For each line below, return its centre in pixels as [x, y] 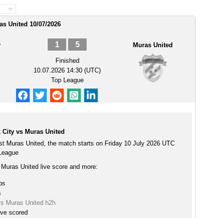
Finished [67, 61]
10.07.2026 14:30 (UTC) [67, 70]
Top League [67, 80]
